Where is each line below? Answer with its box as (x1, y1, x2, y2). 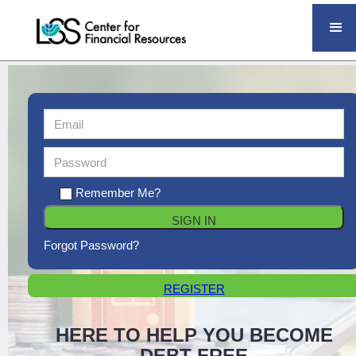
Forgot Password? (44, 238, 139, 252)
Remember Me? (75, 186, 161, 199)
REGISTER (163, 282, 225, 296)
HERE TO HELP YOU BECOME (55, 324, 333, 346)
